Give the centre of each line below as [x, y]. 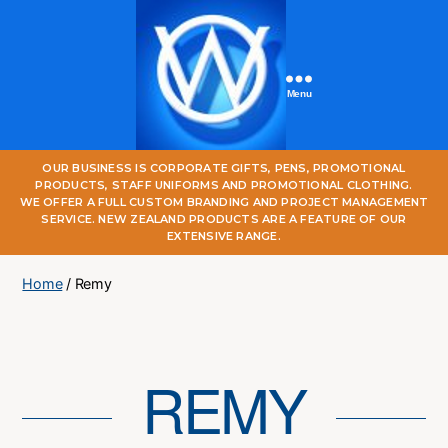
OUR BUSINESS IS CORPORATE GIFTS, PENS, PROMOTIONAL [224, 168]
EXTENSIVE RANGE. [224, 236]
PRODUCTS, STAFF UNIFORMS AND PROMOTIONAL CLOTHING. [224, 185]
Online [234, 204]
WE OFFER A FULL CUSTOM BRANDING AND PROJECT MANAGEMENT [224, 202]
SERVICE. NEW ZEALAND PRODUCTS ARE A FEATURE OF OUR [224, 219]
